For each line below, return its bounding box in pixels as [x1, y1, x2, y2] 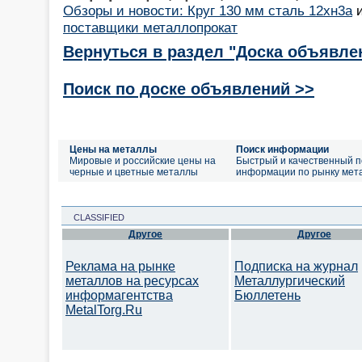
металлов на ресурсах [65, 274, 199, 288]
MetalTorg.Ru [65, 303, 142, 317]
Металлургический [234, 274, 345, 288]
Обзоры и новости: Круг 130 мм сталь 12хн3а [63, 2, 352, 19]
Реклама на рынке [65, 259, 175, 273]
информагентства [65, 288, 173, 302]
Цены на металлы [69, 144, 157, 155]
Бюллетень [234, 288, 301, 302]
